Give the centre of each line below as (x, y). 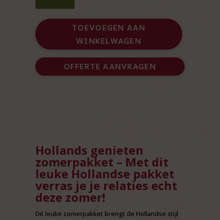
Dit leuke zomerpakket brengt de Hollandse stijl (107, 213)
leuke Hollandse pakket (105, 173)
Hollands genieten (90, 150)
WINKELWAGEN (109, 41)
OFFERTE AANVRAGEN (110, 67)
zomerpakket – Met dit (102, 162)
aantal (44, 19)
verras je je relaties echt (107, 185)
